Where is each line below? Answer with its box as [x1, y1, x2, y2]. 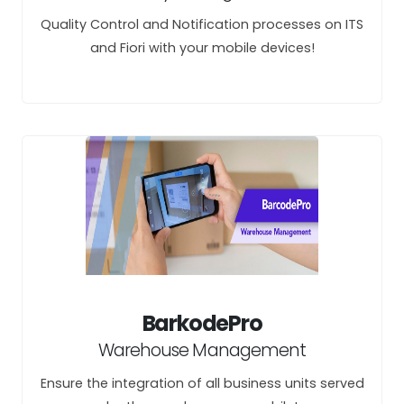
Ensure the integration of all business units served [40, 374, 364, 392]
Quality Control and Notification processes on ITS [41, 15, 363, 33]
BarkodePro [142, 308, 262, 338]
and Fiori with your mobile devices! [89, 39, 315, 57]
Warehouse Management [98, 338, 306, 363]
